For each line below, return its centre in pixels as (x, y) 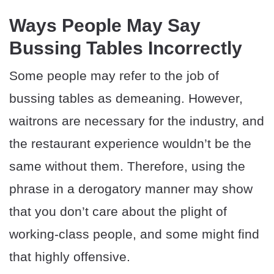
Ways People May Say (105, 26)
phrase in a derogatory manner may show (131, 189)
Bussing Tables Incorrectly (126, 48)
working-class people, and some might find (134, 234)
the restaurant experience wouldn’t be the (130, 144)
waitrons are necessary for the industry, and (137, 121)
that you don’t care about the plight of (118, 212)
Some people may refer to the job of (114, 76)
